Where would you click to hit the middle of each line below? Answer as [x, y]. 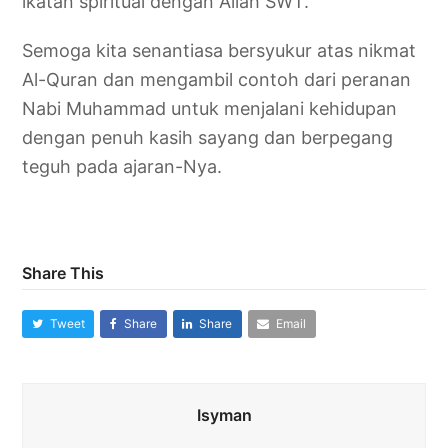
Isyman [224, 414]
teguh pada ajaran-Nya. [122, 166]
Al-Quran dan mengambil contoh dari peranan [217, 79]
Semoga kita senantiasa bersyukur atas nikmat [219, 50]
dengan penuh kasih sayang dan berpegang [208, 137]
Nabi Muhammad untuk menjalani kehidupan [210, 108]
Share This [63, 272]
